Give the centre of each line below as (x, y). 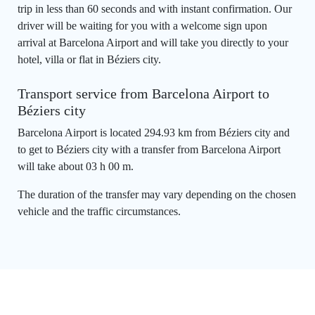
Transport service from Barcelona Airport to (143, 94)
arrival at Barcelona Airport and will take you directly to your (153, 43)
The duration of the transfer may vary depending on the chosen (157, 195)
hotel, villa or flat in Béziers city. (89, 60)
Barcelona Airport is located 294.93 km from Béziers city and (154, 133)
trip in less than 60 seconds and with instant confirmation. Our (155, 9)
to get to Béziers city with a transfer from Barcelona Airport (149, 150)
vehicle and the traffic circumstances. (99, 212)
